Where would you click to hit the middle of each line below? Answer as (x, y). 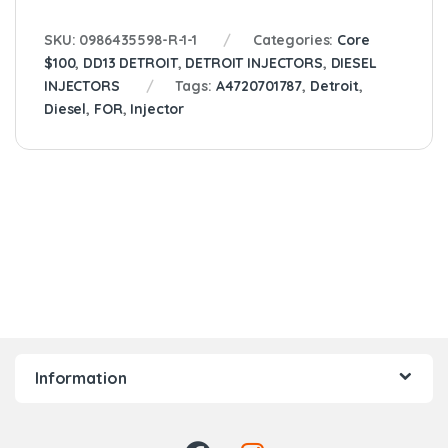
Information (81, 377)
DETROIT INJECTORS (254, 62)
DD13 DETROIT (130, 62)
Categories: (295, 39)
